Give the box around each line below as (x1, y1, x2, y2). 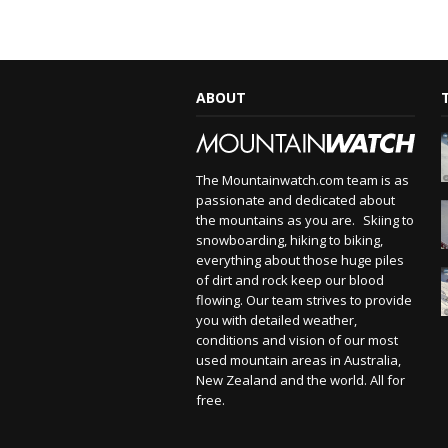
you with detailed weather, (196, 310, 358, 329)
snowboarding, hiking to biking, (196, 230, 384, 249)
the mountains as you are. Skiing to (196, 210, 415, 229)
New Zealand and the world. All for (196, 370, 406, 389)
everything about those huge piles (196, 250, 405, 269)
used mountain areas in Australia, (196, 350, 402, 369)
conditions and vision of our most (196, 330, 399, 349)
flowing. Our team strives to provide (196, 290, 413, 309)
